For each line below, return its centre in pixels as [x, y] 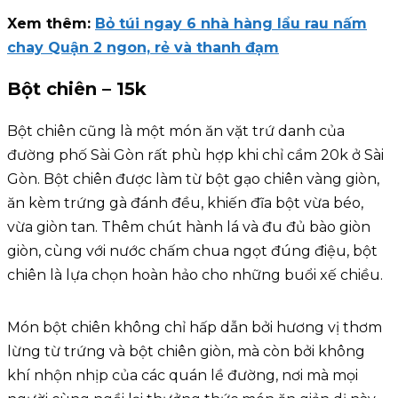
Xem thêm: [51, 23]
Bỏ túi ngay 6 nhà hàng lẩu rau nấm [231, 23]
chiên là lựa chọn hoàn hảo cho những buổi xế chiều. [195, 275]
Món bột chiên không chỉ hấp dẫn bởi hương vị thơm [195, 327]
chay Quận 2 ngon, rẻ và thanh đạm [143, 47]
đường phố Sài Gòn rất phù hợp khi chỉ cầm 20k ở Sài [195, 155]
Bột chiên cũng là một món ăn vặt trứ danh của [176, 131]
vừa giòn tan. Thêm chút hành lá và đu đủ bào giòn [189, 227]
